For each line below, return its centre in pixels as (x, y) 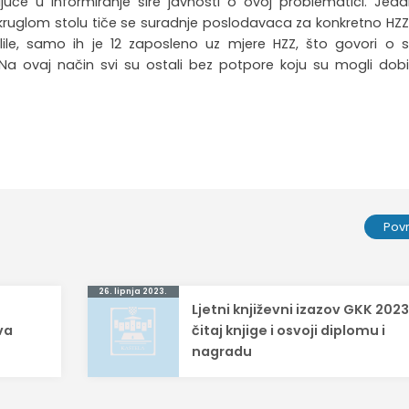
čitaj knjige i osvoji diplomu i (289, 331)
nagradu (222, 352)
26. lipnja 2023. (133, 292)
